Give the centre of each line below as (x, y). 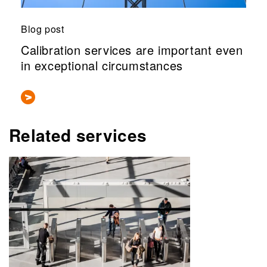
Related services (78, 135)
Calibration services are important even (132, 49)
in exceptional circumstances (102, 65)
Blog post (43, 29)
